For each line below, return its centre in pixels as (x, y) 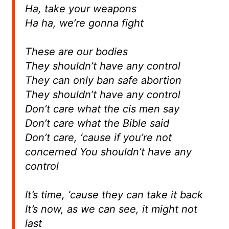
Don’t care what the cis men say (102, 109)
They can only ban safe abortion (103, 81)
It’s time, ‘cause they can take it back (114, 195)
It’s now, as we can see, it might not (111, 209)
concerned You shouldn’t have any (108, 152)
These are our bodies (76, 52)
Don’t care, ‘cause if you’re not (98, 138)
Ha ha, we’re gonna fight (84, 23)
